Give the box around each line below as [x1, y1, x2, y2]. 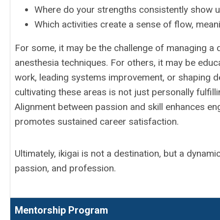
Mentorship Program [15, 204, 108, 216]
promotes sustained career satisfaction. [15, 116, 179, 127]
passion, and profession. [15, 163, 116, 174]
